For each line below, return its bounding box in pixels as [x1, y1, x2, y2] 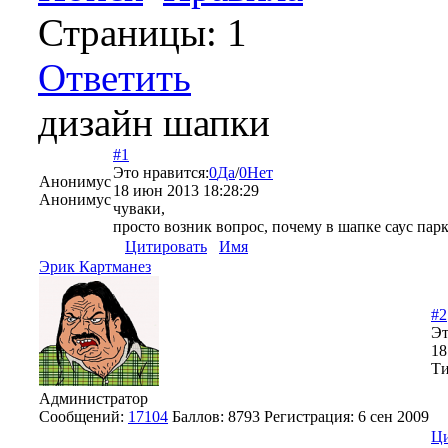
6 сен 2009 [358, 407, 429, 425]
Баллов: [172, 407, 228, 425]
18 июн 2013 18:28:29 [113, 181, 259, 199]
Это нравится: [113, 163, 209, 181]
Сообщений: [39, 407, 128, 425]
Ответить [38, 55, 191, 99]
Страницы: [38, 10, 217, 54]
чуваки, [113, 199, 165, 217]
